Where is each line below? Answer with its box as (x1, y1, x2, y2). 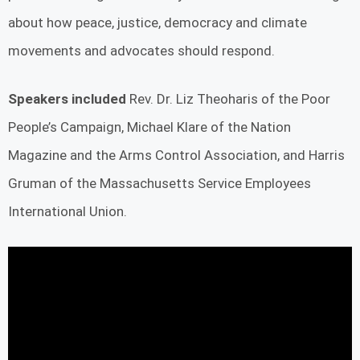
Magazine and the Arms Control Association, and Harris (8, 147, 345, 164)
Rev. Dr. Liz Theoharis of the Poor (126, 91, 330, 108)
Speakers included (8, 91, 126, 108)
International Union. (8, 203, 127, 220)
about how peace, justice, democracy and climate (8, 14, 307, 31)
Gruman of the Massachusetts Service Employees (8, 175, 311, 192)
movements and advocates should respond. (8, 42, 275, 59)
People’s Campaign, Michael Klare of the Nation (8, 119, 291, 136)
